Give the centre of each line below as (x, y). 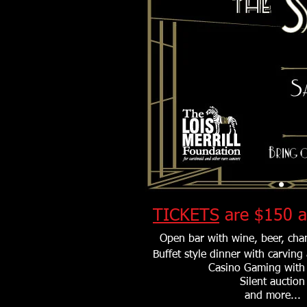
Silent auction (272, 282)
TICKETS (186, 216)
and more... (272, 296)
